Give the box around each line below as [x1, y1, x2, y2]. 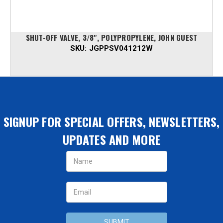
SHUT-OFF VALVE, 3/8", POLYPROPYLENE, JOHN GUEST [25, 32, 198, 43]
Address [61, 157, 88, 166]
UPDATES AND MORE [63, 130, 160, 149]
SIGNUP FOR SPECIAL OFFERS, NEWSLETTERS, [3, 112, 220, 131]
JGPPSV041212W [89, 44, 153, 53]
